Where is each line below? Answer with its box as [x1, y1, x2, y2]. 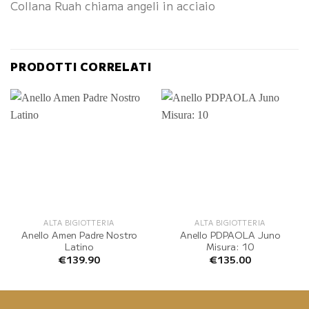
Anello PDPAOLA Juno [179, 228, 281, 242]
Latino [64, 239, 94, 254]
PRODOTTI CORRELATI [10, 58, 152, 75]
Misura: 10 [206, 239, 254, 254]
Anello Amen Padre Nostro [21, 228, 137, 242]
